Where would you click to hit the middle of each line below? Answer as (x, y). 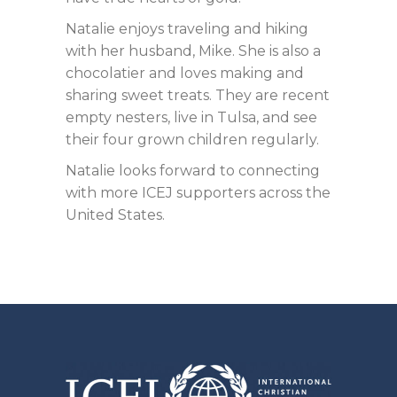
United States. (115, 215)
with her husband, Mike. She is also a (193, 51)
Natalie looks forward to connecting (193, 171)
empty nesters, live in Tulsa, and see (191, 118)
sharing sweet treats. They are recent (198, 96)
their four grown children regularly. (192, 140)
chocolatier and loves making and (185, 74)
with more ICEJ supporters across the (198, 193)
